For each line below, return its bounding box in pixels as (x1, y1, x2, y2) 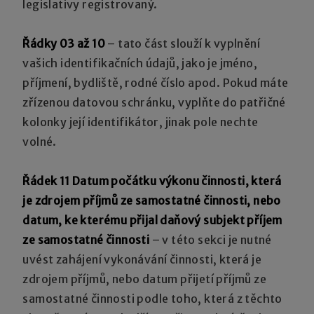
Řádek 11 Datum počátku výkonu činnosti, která (22, 173, 282, 188)
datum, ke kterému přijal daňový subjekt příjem (22, 212, 282, 227)
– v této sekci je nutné (151, 232, 272, 247)
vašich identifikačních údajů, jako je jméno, (22, 55, 258, 70)
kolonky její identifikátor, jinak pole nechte (22, 114, 259, 129)
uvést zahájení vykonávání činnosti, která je (22, 252, 262, 266)
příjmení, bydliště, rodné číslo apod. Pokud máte (22, 75, 289, 90)
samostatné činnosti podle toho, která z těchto (22, 291, 282, 306)
